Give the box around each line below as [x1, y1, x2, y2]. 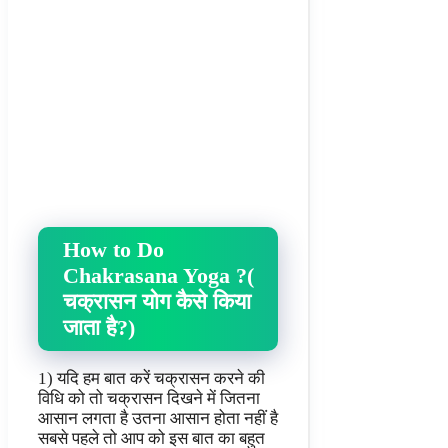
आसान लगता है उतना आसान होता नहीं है [38, 409, 278, 429]
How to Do [63, 236, 164, 262]
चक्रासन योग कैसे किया [63, 288, 251, 314]
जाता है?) [63, 314, 135, 340]
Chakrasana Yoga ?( [63, 262, 254, 288]
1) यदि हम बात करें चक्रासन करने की [38, 369, 265, 389]
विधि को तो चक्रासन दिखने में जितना [38, 389, 260, 409]
